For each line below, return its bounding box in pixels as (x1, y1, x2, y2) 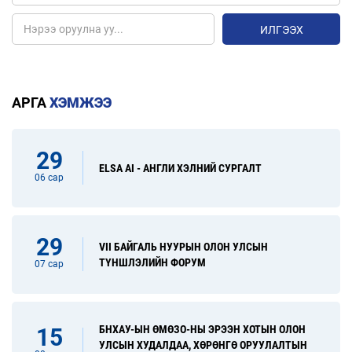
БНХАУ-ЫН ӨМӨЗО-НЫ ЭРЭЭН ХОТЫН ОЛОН (99, 322, 306, 335)
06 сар (35, 172, 64, 184)
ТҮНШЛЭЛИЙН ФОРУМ (99, 255, 207, 269)
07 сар (35, 258, 64, 270)
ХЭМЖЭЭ (49, 93, 112, 111)
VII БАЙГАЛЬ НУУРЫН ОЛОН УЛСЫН (99, 240, 269, 253)
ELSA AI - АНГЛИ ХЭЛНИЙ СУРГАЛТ (99, 161, 262, 174)
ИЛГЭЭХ (259, 23, 303, 36)
